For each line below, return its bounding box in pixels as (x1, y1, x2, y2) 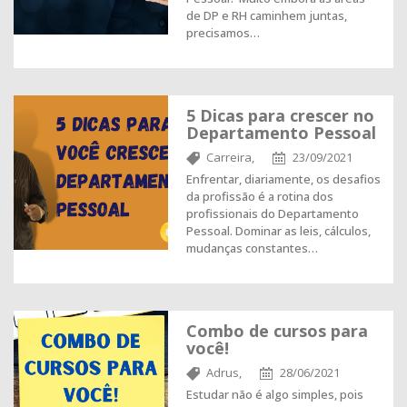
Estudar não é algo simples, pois (186, 386, 363, 402)
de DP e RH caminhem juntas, (186, 7, 347, 24)
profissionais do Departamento (186, 205, 359, 222)
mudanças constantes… (186, 240, 318, 256)
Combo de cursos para (186, 320, 368, 342)
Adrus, (206, 364, 242, 381)
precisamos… (186, 25, 260, 41)
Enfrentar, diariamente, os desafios (186, 171, 381, 187)
